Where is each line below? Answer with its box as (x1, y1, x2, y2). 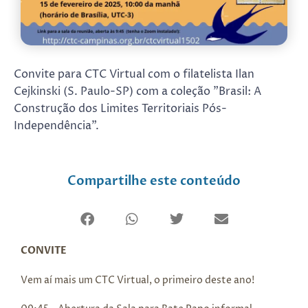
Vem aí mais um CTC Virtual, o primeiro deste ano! (21, 273, 254, 287)
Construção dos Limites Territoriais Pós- (14, 101, 227, 117)
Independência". (14, 118, 99, 134)
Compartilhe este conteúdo (67, 173, 241, 190)
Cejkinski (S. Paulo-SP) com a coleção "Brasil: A (14, 84, 261, 100)
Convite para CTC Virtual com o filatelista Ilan (14, 67, 254, 82)
